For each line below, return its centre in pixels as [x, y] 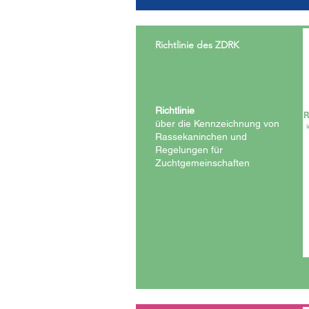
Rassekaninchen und [201, 137]
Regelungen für [189, 150]
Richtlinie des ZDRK [197, 45]
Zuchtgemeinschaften [202, 163]
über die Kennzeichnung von [217, 123]
